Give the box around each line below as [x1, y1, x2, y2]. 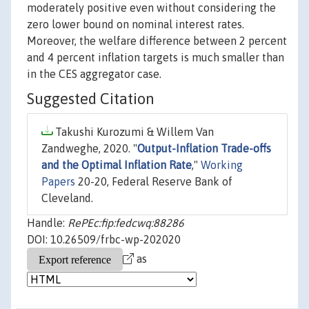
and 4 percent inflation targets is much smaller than [27, 51, 284, 64]
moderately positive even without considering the [27, 1, 276, 14]
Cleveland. [41, 192, 93, 205]
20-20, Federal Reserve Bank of [75, 175, 232, 188]
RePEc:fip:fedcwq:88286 [68, 217, 184, 230]
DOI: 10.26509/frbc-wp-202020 [27, 233, 181, 246]
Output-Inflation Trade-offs [137, 142, 271, 155]
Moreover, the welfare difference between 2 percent [27, 34, 287, 48]
